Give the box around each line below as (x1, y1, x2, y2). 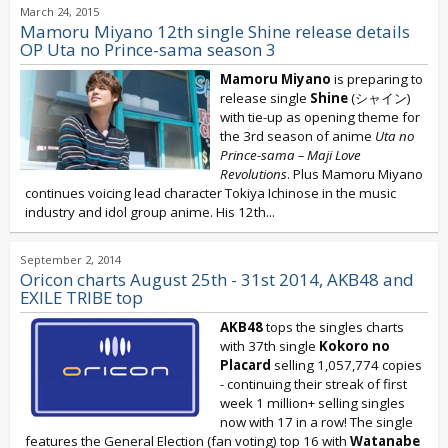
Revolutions (220, 165, 287, 183)
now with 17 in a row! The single (220, 413, 413, 431)
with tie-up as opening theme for (220, 108, 420, 126)
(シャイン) (348, 89, 411, 107)
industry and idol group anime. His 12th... (25, 203, 275, 221)
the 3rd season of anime (220, 127, 375, 145)
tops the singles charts (263, 318, 404, 336)
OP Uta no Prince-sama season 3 (20, 38, 276, 61)
